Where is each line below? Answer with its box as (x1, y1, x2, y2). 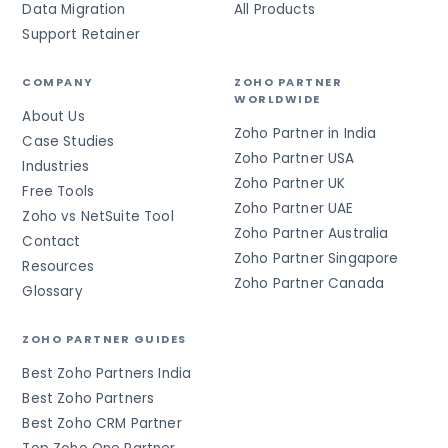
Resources (22, 257, 94, 276)
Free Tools (22, 182, 94, 201)
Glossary (22, 282, 83, 301)
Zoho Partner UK (234, 174, 346, 193)
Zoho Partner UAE (234, 199, 354, 218)
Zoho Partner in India (234, 124, 377, 143)
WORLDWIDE (234, 91, 321, 107)
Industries (22, 157, 89, 176)
